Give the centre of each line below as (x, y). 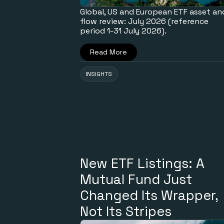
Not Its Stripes (126, 211)
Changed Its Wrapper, (149, 195)
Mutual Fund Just (136, 179)
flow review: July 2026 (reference (144, 21)
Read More (108, 52)
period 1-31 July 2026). (123, 31)
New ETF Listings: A (142, 163)
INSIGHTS (99, 74)
